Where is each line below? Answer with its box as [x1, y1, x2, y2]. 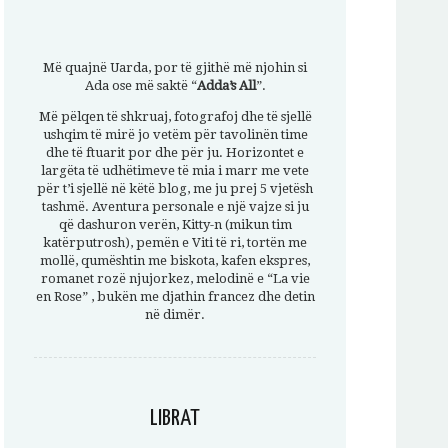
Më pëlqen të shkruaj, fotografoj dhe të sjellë [38, 109, 312, 124]
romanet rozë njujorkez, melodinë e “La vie [40, 271, 310, 286]
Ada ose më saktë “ [84, 78, 197, 93]
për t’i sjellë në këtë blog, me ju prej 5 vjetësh [37, 181, 313, 196]
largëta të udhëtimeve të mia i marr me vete [41, 163, 309, 178]
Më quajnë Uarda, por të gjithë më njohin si [43, 60, 307, 75]
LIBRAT [150, 407, 200, 430]
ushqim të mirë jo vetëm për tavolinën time [42, 127, 308, 142]
